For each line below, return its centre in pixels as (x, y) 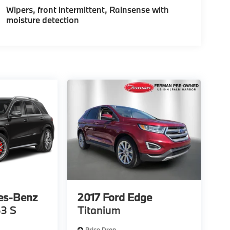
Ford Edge (127, 197)
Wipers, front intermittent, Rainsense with (87, 10)
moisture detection (42, 20)
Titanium (99, 210)
